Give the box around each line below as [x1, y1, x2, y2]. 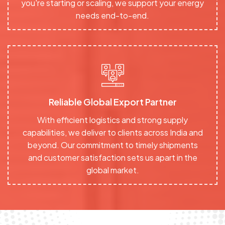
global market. [86, 164, 139, 175]
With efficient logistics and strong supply [37, 114, 188, 125]
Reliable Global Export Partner [48, 95, 177, 107]
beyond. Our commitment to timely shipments [27, 139, 198, 150]
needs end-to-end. [76, 10, 149, 21]
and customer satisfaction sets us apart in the [28, 152, 197, 163]
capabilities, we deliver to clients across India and [22, 127, 203, 138]
